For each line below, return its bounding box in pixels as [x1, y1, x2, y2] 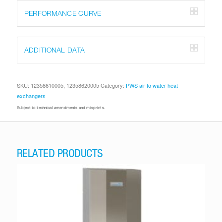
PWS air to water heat [125, 81, 178, 90]
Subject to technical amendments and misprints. [16, 105, 105, 111]
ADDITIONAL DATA [24, 46, 85, 55]
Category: [100, 81, 126, 90]
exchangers [16, 92, 46, 100]
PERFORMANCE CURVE [24, 9, 102, 18]
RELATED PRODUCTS [16, 146, 103, 160]
